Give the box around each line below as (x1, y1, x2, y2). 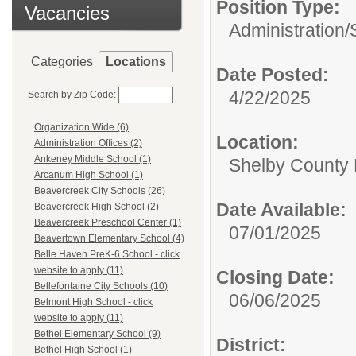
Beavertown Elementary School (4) (34, 233, 184, 245)
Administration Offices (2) (34, 137, 142, 149)
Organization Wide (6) (34, 122, 129, 133)
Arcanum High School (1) (34, 169, 143, 181)
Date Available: (216, 199, 346, 220)
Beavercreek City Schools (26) (34, 185, 165, 197)
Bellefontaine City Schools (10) (34, 281, 168, 292)
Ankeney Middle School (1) (34, 153, 151, 165)
